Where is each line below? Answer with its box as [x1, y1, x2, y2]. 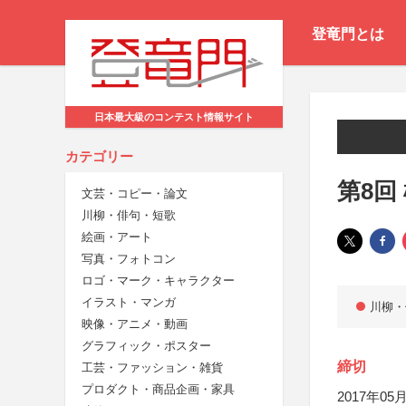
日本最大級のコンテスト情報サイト [94, 111, 254, 123]
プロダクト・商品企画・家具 [82, 382, 235, 397]
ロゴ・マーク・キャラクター [82, 274, 235, 288]
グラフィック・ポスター [82, 339, 211, 353]
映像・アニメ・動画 [82, 317, 188, 332]
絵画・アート [82, 230, 152, 245]
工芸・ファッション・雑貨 [82, 361, 223, 375]
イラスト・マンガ [82, 295, 176, 310]
